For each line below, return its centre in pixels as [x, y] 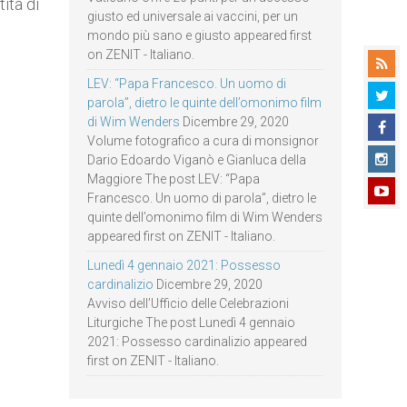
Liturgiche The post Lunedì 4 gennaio [191, 323]
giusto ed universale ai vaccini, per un [193, 16]
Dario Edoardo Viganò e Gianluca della [197, 160]
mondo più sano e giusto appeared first [199, 35]
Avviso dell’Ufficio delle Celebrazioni [188, 303]
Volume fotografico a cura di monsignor [203, 141]
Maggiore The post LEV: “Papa [174, 179]
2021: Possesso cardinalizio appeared [197, 342]
